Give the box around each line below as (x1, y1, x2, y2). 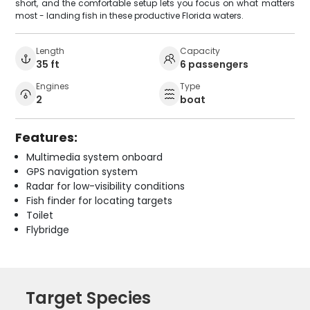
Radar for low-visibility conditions (26, 179, 185, 194)
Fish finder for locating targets (26, 194, 173, 208)
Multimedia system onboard (26, 150, 163, 165)
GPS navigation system (26, 165, 138, 179)
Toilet (26, 208, 54, 223)
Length (36, 45, 65, 57)
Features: (15, 129, 78, 147)
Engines (36, 80, 70, 93)
